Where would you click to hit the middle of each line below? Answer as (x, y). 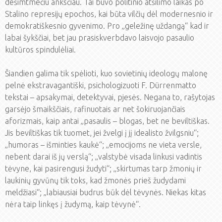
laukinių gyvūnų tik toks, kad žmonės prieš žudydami (95, 180)
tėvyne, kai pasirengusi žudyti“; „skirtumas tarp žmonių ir (103, 168)
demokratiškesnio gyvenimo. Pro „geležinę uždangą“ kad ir (107, 26)
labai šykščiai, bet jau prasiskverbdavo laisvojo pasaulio (100, 38)
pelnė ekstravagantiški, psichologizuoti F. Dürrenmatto (101, 85)
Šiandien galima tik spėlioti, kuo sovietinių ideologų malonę (106, 73)
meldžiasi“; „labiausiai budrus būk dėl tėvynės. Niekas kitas (106, 192)
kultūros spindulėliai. (40, 50)
